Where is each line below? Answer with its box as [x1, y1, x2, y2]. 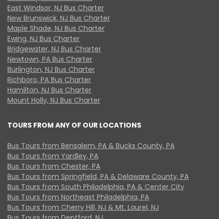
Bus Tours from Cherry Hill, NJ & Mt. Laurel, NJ [7, 202, 159, 212]
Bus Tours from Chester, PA [7, 161, 100, 171]
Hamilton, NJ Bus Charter [7, 85, 91, 95]
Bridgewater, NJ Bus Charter [7, 44, 101, 54]
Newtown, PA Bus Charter [7, 54, 92, 64]
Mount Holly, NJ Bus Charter [7, 95, 100, 105]
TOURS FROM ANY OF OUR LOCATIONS [7, 120, 141, 130]
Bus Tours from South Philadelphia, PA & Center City [7, 181, 184, 192]
